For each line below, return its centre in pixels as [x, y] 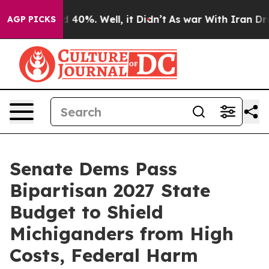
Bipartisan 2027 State [110, 190]
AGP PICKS [32, 19]
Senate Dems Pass [93, 169]
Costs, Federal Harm [104, 255]
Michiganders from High [122, 234]
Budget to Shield [86, 212]
